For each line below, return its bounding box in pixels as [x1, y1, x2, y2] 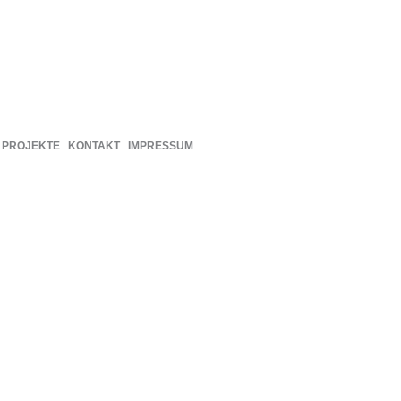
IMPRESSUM [128, 140, 193, 152]
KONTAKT [68, 140, 120, 152]
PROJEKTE [2, 140, 60, 152]
